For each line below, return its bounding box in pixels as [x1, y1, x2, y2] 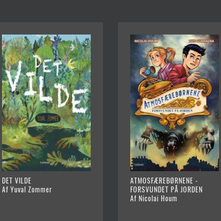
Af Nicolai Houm [130, 192, 178, 203]
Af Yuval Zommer [1, 184, 52, 194]
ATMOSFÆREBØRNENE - [130, 175, 198, 185]
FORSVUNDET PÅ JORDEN [130, 184, 203, 194]
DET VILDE [1, 175, 32, 185]
